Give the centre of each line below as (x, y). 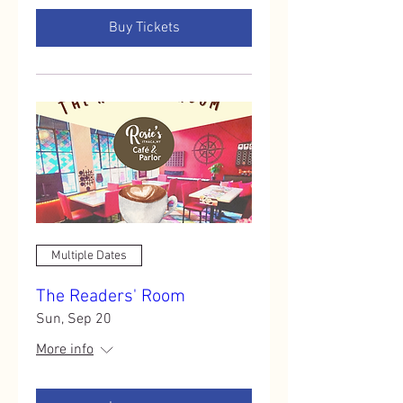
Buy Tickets (144, 28)
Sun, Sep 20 (74, 319)
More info (65, 350)
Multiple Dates (89, 255)
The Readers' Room (111, 297)
